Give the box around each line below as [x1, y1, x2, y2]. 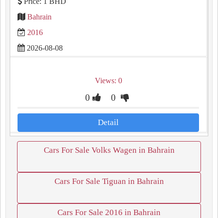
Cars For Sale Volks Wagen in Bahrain [43, 145, 175, 155]
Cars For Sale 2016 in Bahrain [57, 208, 161, 217]
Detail [98, 118, 119, 127]
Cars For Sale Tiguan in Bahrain [54, 177, 164, 186]
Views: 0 [94, 76, 122, 85]
